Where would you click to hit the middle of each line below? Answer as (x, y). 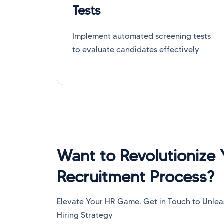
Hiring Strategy (85, 215)
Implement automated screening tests (142, 36)
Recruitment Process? (136, 177)
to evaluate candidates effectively (136, 49)
